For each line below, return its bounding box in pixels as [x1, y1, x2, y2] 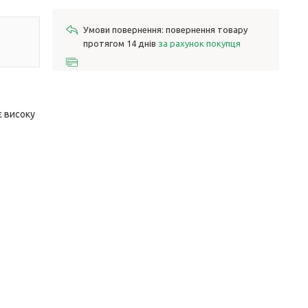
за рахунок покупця [158, 38, 241, 48]
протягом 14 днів [83, 38, 158, 48]
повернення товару [166, 25, 247, 34]
